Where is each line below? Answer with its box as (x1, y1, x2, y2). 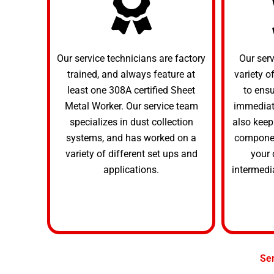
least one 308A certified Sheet (67, 84, 195, 96)
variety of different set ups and (65, 147, 198, 160)
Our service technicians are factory (57, 52, 206, 64)
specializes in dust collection (69, 116, 193, 128)
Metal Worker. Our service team (64, 100, 198, 112)
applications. (103, 163, 159, 176)
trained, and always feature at (67, 68, 195, 80)
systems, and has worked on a (66, 131, 196, 144)
